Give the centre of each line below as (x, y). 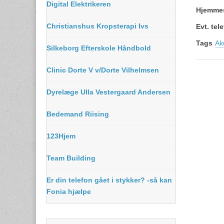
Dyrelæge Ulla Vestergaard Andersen (108, 92)
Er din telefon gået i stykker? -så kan (109, 180)
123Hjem (61, 136)
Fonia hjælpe (69, 191)
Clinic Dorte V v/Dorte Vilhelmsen (103, 70)
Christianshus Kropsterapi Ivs (97, 26)
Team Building (71, 158)
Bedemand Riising (78, 114)
